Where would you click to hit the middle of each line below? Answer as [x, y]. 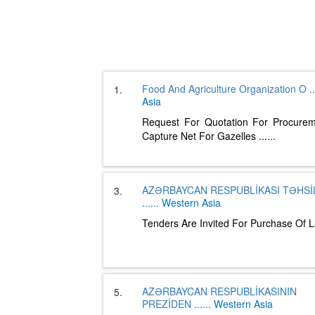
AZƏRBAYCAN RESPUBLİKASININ [219, 291]
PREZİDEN [168, 304]
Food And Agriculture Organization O [226, 89]
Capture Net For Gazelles [200, 136]
